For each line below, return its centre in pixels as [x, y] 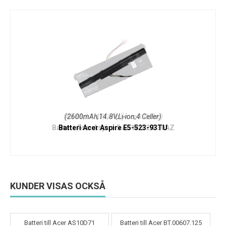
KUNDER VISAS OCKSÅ [58, 186]
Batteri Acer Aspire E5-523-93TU [113, 128]
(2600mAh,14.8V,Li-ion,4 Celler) [113, 117]
